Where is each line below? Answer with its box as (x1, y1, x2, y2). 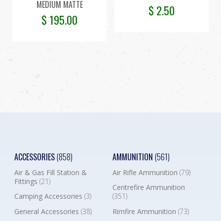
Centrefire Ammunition (112, 183, 185, 192)
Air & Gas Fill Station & (14, 167, 87, 177)
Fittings (14, 176, 39, 186)
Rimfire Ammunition (112, 207, 178, 217)
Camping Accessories (14, 191, 84, 201)
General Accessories (14, 207, 81, 217)
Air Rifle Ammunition (112, 167, 180, 177)
